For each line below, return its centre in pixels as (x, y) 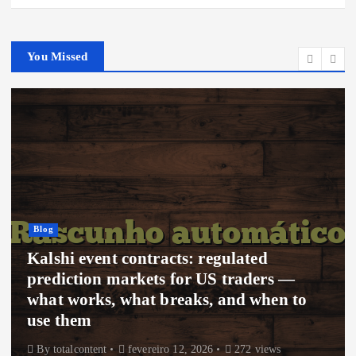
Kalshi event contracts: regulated (141, 258)
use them (52, 320)
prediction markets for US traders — (154, 279)
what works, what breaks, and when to (160, 299)
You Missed (58, 57)
